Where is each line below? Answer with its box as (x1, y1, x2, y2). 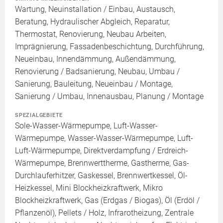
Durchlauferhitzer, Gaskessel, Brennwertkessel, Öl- (15, 171, 188, 181)
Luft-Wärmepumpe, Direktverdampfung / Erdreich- (15, 146, 188, 156)
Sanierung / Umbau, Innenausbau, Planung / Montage (15, 92, 204, 102)
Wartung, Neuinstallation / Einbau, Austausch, (15, 4, 175, 14)
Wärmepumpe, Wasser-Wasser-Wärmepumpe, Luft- (15, 133, 193, 143)
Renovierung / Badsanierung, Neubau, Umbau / (15, 67, 180, 77)
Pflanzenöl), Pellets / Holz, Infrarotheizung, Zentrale (15, 208, 194, 218)
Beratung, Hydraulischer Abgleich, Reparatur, (15, 17, 170, 27)
